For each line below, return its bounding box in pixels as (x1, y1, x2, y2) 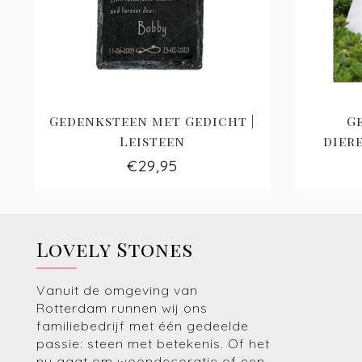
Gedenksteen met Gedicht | (49, 112, 255, 130)
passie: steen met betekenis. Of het (36, 335, 270, 352)
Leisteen (119, 133, 185, 150)
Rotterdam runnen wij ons (36, 300, 208, 317)
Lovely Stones (36, 236, 193, 263)
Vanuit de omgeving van (36, 282, 198, 299)
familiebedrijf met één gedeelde (36, 318, 249, 335)
